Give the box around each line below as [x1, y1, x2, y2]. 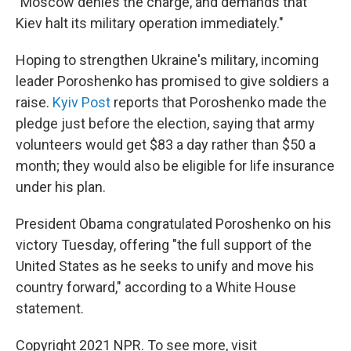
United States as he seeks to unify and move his [16, 258, 314, 275]
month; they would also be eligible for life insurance [16, 157, 335, 175]
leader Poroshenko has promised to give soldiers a [16, 73, 329, 90]
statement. [16, 300, 84, 317]
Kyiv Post [52, 94, 110, 111]
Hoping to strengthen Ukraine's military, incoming [16, 52, 319, 69]
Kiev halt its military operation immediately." [16, 15, 284, 32]
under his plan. [16, 179, 106, 196]
